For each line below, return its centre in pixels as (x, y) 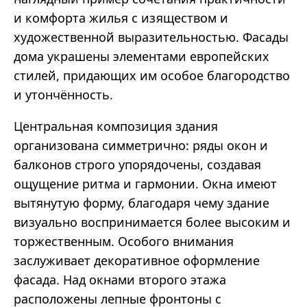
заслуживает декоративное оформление (137, 261)
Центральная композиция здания (116, 126)
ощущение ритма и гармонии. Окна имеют (145, 184)
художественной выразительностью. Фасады (151, 37)
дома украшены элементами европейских (142, 57)
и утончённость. (63, 95)
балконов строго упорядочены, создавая (137, 165)
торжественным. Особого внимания (124, 242)
